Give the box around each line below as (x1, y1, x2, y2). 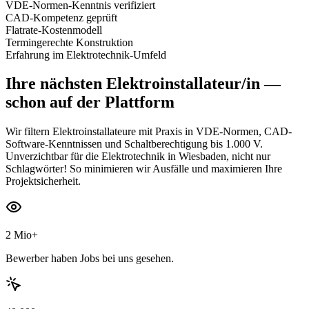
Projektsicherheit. (6, 175, 81, 188)
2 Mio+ (6, 229, 38, 241)
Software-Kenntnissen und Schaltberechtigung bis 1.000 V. (6, 138, 263, 150)
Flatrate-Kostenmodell (6, 23, 102, 36)
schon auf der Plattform (6, 93, 175, 112)
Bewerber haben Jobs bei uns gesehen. (6, 252, 174, 265)
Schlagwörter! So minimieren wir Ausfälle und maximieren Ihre (6, 163, 282, 175)
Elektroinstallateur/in (106, 74, 260, 93)
